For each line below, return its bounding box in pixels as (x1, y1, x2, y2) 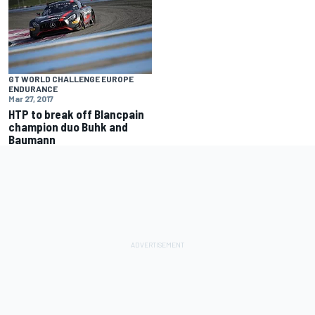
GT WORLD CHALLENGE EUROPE (8, 74, 134, 84)
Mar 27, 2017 (8, 94, 53, 104)
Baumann (8, 132, 56, 147)
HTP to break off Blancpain (8, 107, 144, 122)
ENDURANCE (8, 84, 58, 94)
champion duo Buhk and (8, 120, 128, 134)
